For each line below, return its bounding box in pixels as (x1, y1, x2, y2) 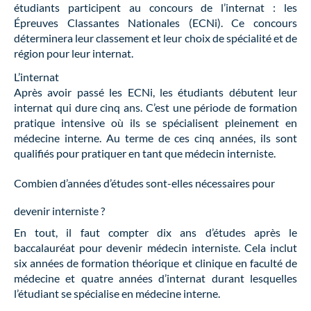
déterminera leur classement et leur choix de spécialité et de (14, 31, 297, 44)
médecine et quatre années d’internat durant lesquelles (14, 271, 297, 285)
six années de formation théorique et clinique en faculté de (14, 255, 297, 269)
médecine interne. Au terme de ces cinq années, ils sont (14, 131, 297, 144)
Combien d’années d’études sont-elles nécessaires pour (14, 176, 275, 190)
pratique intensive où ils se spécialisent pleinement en (14, 115, 297, 129)
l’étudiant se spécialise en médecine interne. (14, 286, 220, 300)
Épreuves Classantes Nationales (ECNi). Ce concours (14, 15, 297, 29)
